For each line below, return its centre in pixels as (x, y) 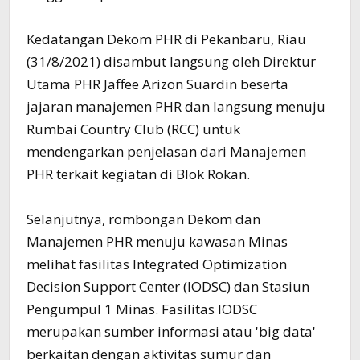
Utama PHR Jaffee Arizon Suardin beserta (158, 84)
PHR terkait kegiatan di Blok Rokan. (139, 174)
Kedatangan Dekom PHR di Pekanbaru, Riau (167, 39)
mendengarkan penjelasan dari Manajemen (167, 151)
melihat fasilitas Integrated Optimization (157, 264)
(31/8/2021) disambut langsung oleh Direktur (172, 61)
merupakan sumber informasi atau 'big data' (172, 331)
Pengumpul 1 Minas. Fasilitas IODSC (142, 309)
